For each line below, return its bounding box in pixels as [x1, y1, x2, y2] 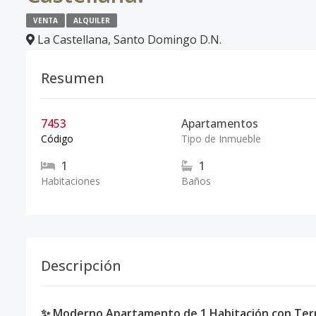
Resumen [41, 68, 104, 87]
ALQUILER [73, 16, 110, 25]
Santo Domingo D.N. [114, 32, 221, 47]
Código [41, 132, 73, 145]
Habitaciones [41, 174, 100, 188]
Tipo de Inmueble [181, 132, 261, 145]
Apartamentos [181, 116, 258, 131]
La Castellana [37, 32, 108, 47]
